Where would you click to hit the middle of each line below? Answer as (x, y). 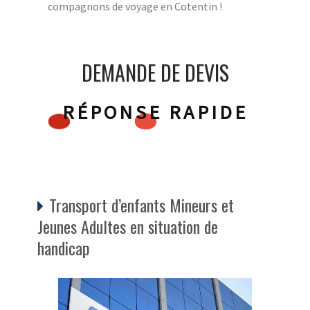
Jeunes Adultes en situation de (128, 227)
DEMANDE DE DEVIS (155, 73)
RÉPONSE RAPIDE (155, 112)
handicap (64, 248)
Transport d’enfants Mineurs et (142, 205)
